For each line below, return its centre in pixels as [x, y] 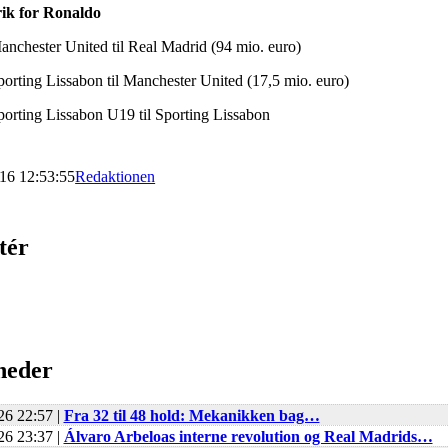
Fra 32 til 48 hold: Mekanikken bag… [191, 415]
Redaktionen [115, 177]
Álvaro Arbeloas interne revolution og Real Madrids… [248, 436]
